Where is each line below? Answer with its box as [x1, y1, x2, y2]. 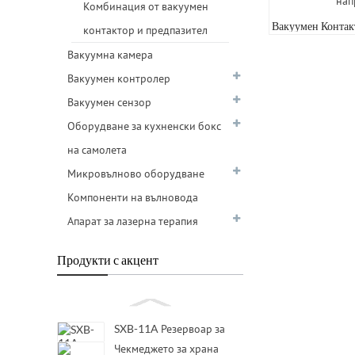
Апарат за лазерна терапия [67, 214, 198, 227]
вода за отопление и [114, 336, 214, 349]
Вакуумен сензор [67, 95, 151, 109]
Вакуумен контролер [67, 71, 170, 85]
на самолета [67, 143, 127, 156]
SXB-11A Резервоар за [114, 322, 225, 335]
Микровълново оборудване [67, 166, 204, 180]
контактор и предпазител [83, 23, 208, 36]
